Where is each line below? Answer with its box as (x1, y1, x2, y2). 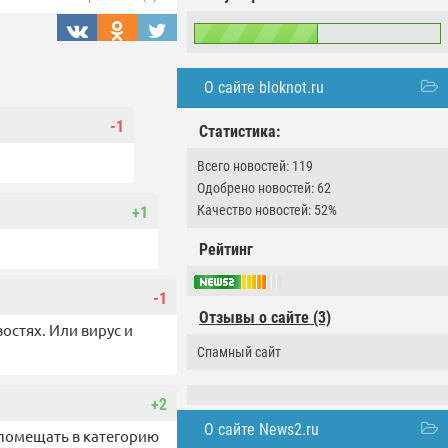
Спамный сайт (197, 344, 281, 361)
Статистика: (199, 122, 280, 141)
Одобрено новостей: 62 (197, 180, 331, 196)
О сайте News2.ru (204, 420, 319, 440)
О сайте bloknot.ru (204, 78, 324, 97)
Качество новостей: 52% (197, 202, 337, 218)
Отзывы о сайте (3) (199, 308, 331, 328)
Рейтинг (199, 240, 253, 259)
